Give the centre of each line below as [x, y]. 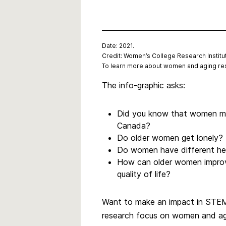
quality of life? [144, 174]
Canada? [134, 126]
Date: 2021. [118, 46]
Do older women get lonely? [170, 138]
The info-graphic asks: [144, 85]
